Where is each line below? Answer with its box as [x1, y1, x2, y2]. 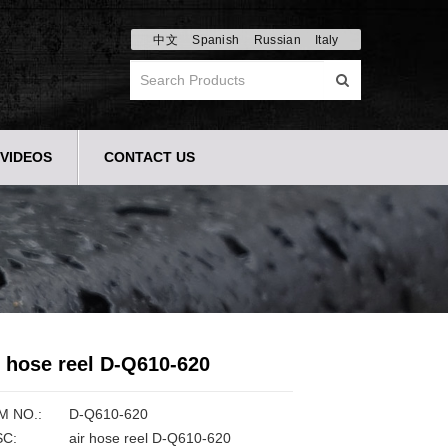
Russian [253, 33, 301, 47]
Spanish [192, 33, 240, 47]
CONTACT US [104, 149, 195, 165]
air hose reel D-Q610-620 [64, 430, 231, 446]
